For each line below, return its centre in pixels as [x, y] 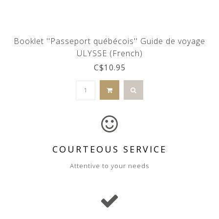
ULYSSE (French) [109, 53]
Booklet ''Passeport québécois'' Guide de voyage [109, 41]
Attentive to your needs [109, 165]
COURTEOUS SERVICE [109, 149]
